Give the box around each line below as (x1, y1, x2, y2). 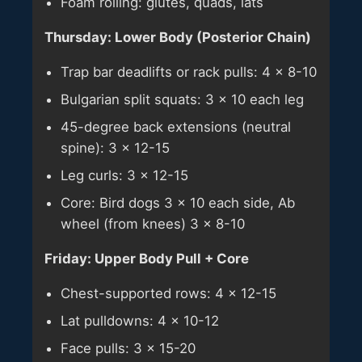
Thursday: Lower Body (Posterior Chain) (44, 29, 311, 46)
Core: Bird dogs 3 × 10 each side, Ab (61, 195, 295, 212)
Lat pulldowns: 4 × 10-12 (61, 312, 219, 329)
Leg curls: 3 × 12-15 (61, 167, 188, 184)
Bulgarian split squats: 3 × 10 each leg (61, 91, 304, 108)
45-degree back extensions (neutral (61, 119, 291, 136)
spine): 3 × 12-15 (61, 140, 170, 157)
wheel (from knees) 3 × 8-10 (61, 216, 245, 233)
